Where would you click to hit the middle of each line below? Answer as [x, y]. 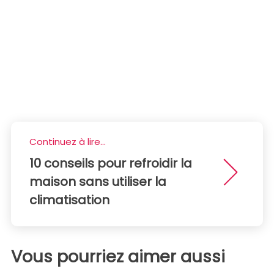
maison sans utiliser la [98, 182]
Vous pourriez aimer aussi [118, 257]
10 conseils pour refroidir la [111, 164]
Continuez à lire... [68, 142]
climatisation [69, 200]
